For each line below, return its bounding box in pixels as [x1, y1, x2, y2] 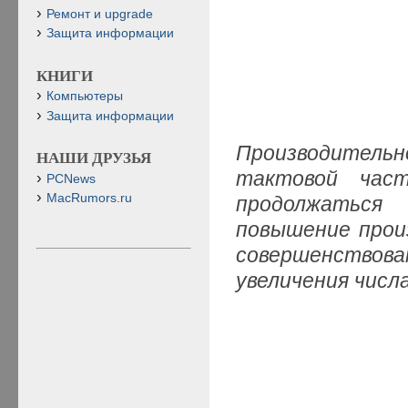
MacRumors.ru [46, 190, 132, 205]
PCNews [46, 171, 96, 186]
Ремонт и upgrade [46, 6, 153, 21]
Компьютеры [46, 89, 123, 104]
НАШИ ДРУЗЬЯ [36, 149, 151, 168]
